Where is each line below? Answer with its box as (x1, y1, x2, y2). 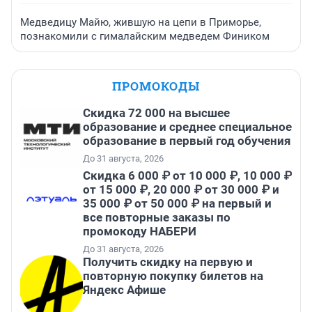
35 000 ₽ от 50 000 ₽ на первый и (83, 196, 272, 211)
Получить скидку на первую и (83, 255, 253, 270)
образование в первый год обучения (83, 134, 291, 148)
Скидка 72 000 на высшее (83, 106, 230, 120)
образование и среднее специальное (83, 120, 292, 134)
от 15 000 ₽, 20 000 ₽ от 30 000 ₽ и (83, 182, 279, 197)
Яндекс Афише (83, 283, 166, 297)
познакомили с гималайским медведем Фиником (20, 30, 270, 43)
